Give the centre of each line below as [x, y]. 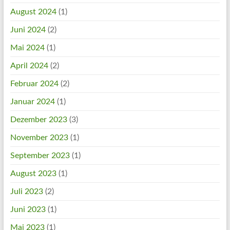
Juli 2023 [26, 191]
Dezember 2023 [39, 119]
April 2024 [29, 65]
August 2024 [33, 12]
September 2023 [40, 155]
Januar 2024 [32, 101]
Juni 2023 [28, 209]
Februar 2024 [34, 83]
